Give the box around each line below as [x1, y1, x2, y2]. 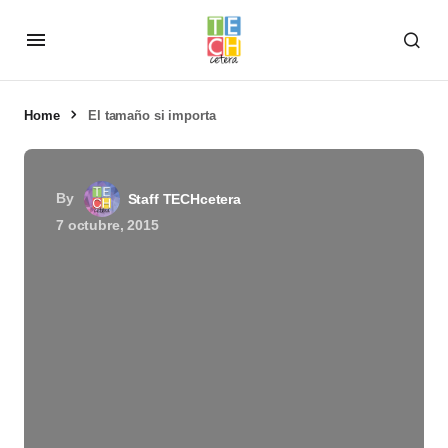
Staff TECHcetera [127, 191, 241, 207]
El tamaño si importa [88, 108, 216, 123]
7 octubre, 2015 [56, 217, 159, 233]
